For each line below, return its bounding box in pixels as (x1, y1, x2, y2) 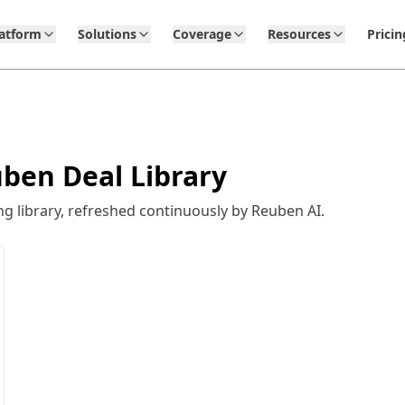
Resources (267, 25, 331, 42)
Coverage (172, 25, 231, 42)
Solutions (77, 25, 137, 42)
